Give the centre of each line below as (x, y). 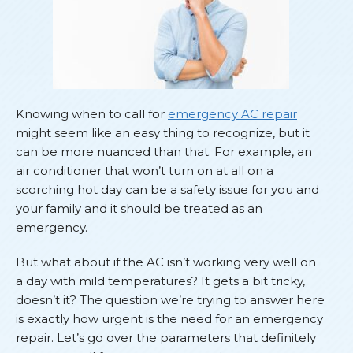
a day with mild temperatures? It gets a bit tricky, (160, 281)
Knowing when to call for (92, 114)
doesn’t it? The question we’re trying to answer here (170, 299)
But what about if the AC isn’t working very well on (166, 262)
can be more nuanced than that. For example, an (164, 152)
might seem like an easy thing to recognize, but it (163, 133)
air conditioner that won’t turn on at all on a (145, 171)
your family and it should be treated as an (139, 209)
